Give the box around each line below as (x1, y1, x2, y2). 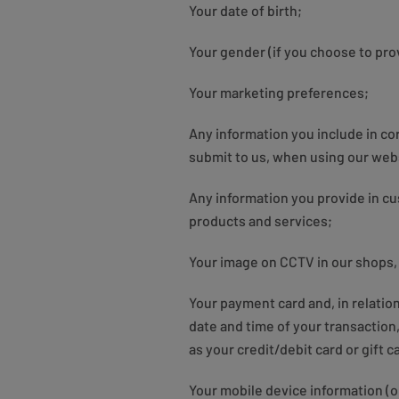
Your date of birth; (189, 2, 304, 19)
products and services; (189, 212, 332, 229)
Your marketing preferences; (189, 84, 369, 101)
